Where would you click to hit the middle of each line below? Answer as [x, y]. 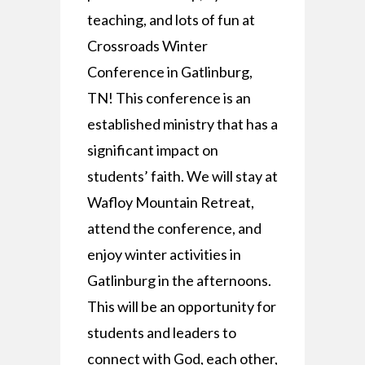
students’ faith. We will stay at [182, 176]
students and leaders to [161, 332]
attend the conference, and [174, 228]
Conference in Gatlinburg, [169, 72]
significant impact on [152, 150]
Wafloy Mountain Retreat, [170, 202]
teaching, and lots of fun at [171, 20]
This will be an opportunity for [181, 306]
